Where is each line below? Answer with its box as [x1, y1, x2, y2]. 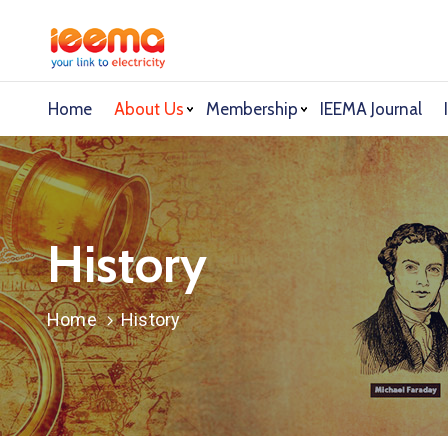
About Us [114, 98, 184, 119]
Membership [206, 98, 298, 119]
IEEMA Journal [320, 98, 422, 119]
